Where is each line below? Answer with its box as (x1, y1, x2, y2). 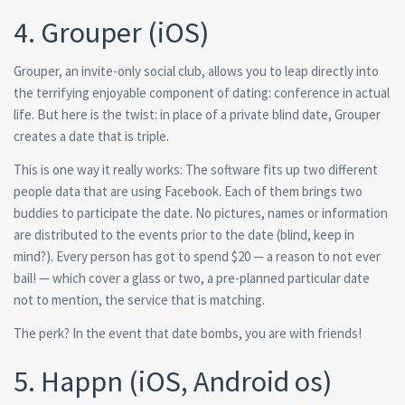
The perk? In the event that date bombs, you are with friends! (14, 325, 362, 343)
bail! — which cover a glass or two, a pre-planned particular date (14, 269, 370, 287)
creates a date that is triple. (14, 127, 169, 146)
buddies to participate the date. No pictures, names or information (14, 204, 388, 222)
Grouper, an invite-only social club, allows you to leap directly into (14, 62, 379, 80)
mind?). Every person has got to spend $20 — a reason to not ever (14, 248, 381, 266)
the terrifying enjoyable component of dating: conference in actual (14, 84, 390, 102)
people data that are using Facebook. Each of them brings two (14, 183, 363, 201)
